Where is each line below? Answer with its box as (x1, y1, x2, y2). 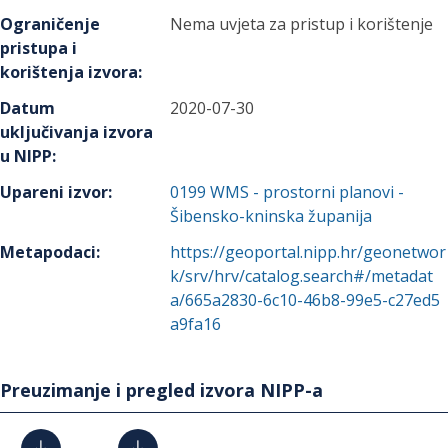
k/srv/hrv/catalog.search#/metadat (170, 265, 434, 287)
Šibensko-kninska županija (170, 205, 373, 227)
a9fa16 (170, 313, 222, 335)
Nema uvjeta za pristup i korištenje (170, 13, 434, 35)
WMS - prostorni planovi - (210, 181, 405, 203)
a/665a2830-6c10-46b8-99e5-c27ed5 (170, 289, 441, 311)
